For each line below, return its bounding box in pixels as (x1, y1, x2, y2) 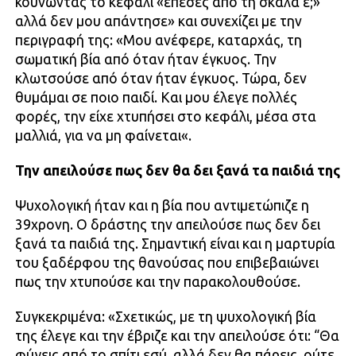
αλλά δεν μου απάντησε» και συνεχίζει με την (14, 14, 302, 29)
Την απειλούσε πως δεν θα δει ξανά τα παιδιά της (14, 163, 340, 179)
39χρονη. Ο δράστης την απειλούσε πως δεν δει (14, 217, 320, 233)
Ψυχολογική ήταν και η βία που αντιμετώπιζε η (14, 198, 309, 214)
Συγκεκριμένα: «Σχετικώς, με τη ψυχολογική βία (14, 309, 316, 325)
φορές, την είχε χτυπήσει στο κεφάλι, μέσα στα (14, 109, 316, 125)
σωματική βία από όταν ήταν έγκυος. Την (14, 52, 277, 68)
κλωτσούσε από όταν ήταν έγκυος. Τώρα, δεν (14, 71, 307, 87)
